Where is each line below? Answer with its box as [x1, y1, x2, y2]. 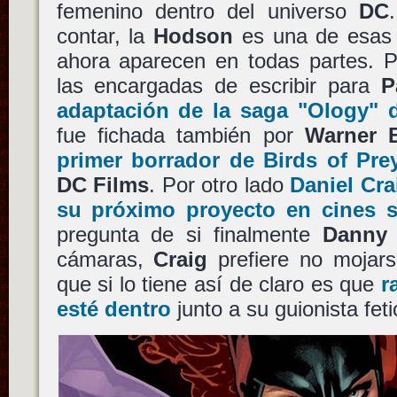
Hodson [153, 23, 234, 48]
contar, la [56, 23, 154, 48]
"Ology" [298, 97, 379, 122]
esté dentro [56, 296, 171, 321]
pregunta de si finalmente [56, 222, 323, 246]
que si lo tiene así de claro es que [56, 271, 382, 296]
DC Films [56, 172, 150, 197]
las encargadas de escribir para [56, 73, 381, 97]
